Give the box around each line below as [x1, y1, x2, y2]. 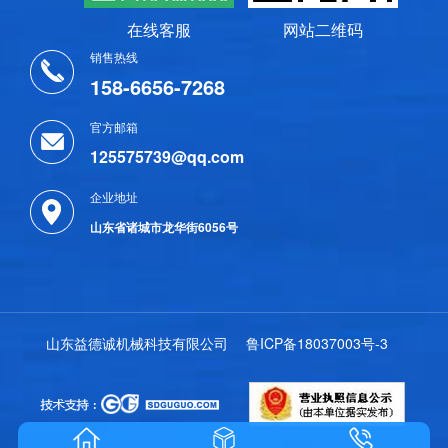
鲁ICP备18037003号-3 [246, 333, 388, 354]
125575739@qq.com [90, 145, 244, 169]
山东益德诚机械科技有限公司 [46, 333, 236, 354]
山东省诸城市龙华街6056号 [90, 218, 238, 237]
